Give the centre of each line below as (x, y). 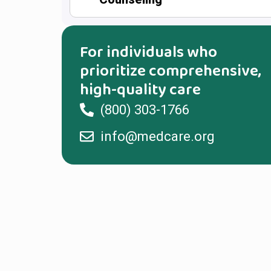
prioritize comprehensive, (171, 71)
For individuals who (149, 53)
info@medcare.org (157, 136)
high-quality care (140, 90)
